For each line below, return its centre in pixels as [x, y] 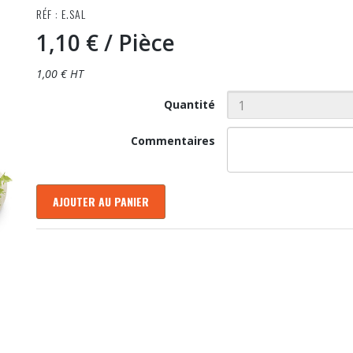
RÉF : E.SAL [61, 14]
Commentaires [173, 141]
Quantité [190, 104]
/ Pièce [139, 43]
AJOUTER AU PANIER [100, 201]
